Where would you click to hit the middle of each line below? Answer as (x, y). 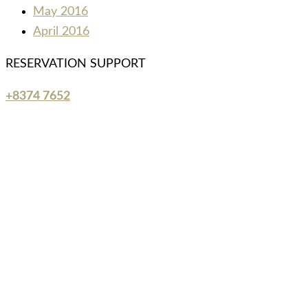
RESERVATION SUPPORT (76, 64)
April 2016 (61, 32)
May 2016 (60, 12)
